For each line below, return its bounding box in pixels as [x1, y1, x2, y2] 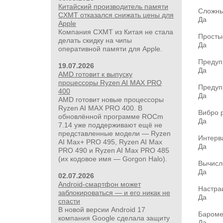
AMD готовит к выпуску [58, 70, 132, 78]
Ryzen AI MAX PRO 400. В [58, 104, 142, 112]
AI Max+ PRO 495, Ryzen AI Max [58, 138, 162, 146]
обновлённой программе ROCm [58, 112, 163, 120]
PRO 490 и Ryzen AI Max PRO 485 [58, 146, 169, 154]
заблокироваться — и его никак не [58, 189, 170, 197]
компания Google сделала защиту [58, 214, 170, 222]
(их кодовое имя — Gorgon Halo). [58, 155, 167, 163]
